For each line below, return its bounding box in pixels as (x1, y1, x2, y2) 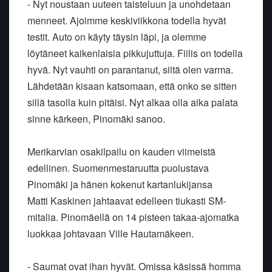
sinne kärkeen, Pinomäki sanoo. (27, 111, 165, 126)
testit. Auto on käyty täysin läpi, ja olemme (27, 29, 206, 44)
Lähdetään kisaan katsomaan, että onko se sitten (27, 78, 237, 93)
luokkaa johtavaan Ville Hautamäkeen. (27, 226, 194, 240)
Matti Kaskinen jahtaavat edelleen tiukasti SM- (27, 193, 226, 208)
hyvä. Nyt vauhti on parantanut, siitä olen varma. (27, 62, 233, 76)
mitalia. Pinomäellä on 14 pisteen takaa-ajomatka (27, 209, 239, 224)
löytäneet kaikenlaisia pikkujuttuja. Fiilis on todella (27, 46, 243, 60)
